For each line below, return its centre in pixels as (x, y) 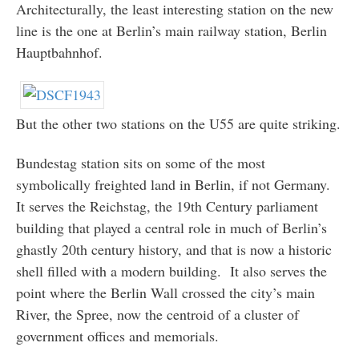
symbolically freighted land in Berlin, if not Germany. (175, 184)
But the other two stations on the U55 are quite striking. (178, 123)
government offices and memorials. (117, 335)
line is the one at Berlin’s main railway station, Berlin (171, 31)
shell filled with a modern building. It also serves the (171, 270)
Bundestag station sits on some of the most (140, 162)
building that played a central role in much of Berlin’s (171, 227)
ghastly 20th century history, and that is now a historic (173, 249)
